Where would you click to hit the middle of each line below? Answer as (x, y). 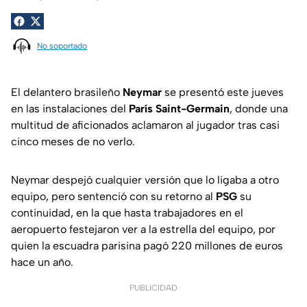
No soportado (62, 46)
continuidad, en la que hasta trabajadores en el (127, 213)
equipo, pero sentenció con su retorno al (113, 197)
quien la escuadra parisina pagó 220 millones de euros (147, 246)
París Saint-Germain (179, 109)
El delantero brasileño (67, 93)
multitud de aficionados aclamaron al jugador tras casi (145, 125)
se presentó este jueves (223, 93)
